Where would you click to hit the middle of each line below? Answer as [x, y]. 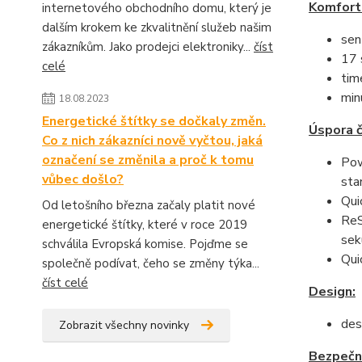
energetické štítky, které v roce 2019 [145, 225]
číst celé [65, 283]
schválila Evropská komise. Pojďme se [145, 244]
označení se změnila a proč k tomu [148, 160]
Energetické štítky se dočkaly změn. [154, 122]
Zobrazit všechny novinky [124, 326]
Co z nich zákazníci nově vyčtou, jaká [152, 141]
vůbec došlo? [83, 180]
